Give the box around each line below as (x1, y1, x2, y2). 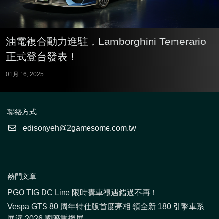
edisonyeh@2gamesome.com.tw (21, 124, 136, 132)
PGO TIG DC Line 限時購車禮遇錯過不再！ (7, 188, 158, 197)
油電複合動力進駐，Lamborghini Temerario (6, 36, 206, 47)
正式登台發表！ (6, 51, 78, 63)
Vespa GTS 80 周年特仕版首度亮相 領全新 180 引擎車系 (7, 202, 204, 211)
